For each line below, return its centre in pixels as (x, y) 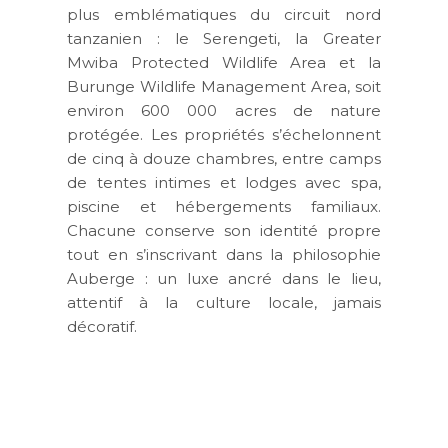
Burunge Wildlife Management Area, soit (224, 86)
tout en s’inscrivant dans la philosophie (224, 254)
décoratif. (102, 326)
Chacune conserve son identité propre (224, 230)
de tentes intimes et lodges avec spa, (224, 182)
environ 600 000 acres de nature (224, 110)
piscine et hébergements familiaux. (224, 206)
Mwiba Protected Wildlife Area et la (224, 62)
